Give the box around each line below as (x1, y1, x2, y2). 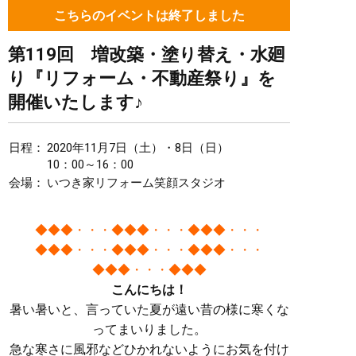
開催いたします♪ (8, 92, 143, 112)
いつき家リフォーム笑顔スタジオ (47, 176, 226, 190)
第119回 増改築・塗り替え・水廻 (8, 44, 285, 64)
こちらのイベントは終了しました (53, 8, 245, 23)
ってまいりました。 (91, 322, 207, 337)
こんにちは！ (110, 283, 188, 296)
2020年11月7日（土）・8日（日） (47, 141, 229, 155)
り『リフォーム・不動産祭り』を (8, 68, 276, 88)
